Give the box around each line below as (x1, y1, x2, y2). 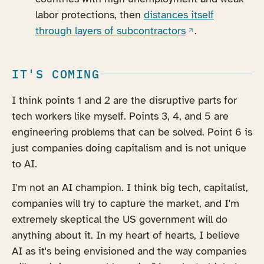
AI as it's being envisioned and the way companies (12, 245, 246, 258)
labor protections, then (35, 8, 144, 21)
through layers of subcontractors (35, 24, 186, 37)
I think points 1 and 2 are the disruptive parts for (12, 93, 237, 107)
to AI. (12, 157, 37, 170)
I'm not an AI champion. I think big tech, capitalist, (12, 181, 248, 194)
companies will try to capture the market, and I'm (12, 197, 239, 210)
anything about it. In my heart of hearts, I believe (12, 229, 240, 242)
